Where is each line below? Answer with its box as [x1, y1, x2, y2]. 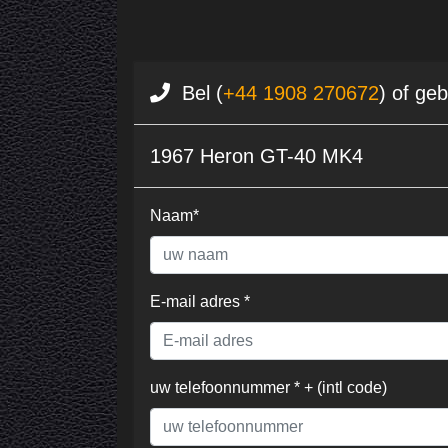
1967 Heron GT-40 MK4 [150, 145, 363, 168]
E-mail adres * [150, 293, 250, 311]
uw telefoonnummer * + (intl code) [150, 379, 387, 397]
